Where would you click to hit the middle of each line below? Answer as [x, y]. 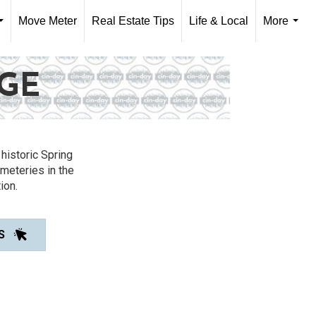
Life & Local [219, 21]
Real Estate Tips [133, 21]
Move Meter [48, 21]
